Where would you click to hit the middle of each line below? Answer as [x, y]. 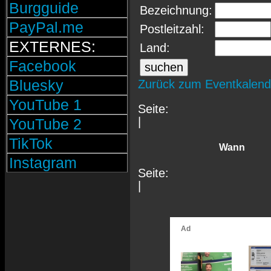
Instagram [43, 163]
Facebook [43, 66]
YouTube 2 [45, 124]
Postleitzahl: [172, 29]
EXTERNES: [52, 47]
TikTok [31, 143]
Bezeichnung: [176, 10]
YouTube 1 [45, 105]
